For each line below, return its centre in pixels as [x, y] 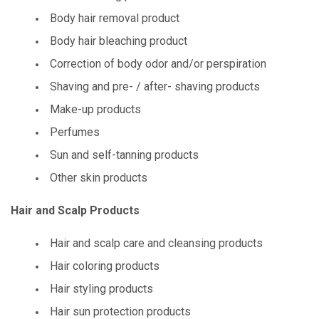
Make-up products [95, 109]
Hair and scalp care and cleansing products [156, 243]
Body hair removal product [115, 18]
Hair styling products [101, 289]
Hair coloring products [105, 266]
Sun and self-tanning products [124, 155]
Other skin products [99, 178]
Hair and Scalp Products [75, 210]
